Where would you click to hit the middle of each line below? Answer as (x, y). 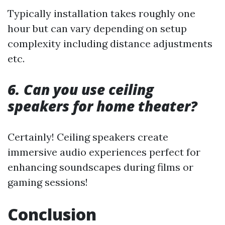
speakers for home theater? (102, 106)
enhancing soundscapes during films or (100, 167)
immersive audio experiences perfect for (104, 152)
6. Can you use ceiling (81, 89)
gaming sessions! (48, 182)
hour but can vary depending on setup (97, 28)
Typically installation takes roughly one (101, 13)
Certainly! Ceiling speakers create (88, 137)
